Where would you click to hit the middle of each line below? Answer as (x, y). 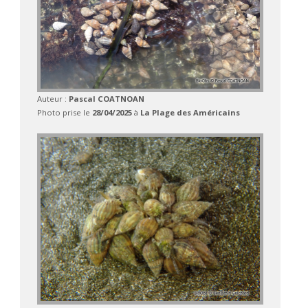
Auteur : (53, 98)
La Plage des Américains (190, 112)
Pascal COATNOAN (106, 98)
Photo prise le (64, 112)
